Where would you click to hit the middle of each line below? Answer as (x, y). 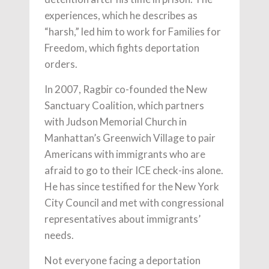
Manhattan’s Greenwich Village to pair (130, 138)
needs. (59, 235)
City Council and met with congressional (134, 203)
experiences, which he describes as (121, 16)
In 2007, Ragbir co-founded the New (126, 89)
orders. (61, 64)
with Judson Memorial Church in (116, 122)
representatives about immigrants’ (122, 219)
